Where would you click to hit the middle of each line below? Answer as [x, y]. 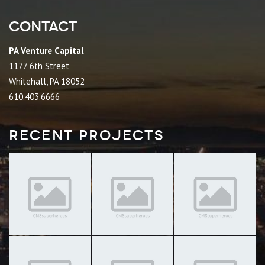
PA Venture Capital [46, 51]
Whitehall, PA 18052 [47, 81]
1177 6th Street [39, 66]
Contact [43, 26]
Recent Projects [86, 135]
